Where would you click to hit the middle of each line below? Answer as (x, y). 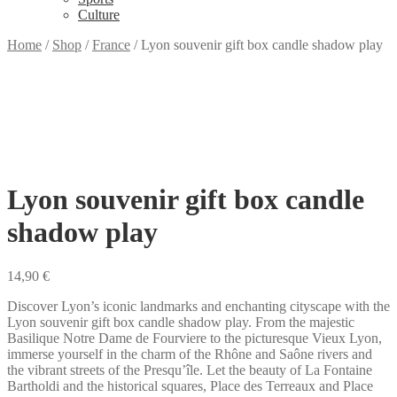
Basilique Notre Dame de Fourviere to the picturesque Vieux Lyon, (195, 338)
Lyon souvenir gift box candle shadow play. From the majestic (181, 322)
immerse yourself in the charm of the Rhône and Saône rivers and (190, 354)
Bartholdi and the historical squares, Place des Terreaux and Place (190, 385)
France (111, 45)
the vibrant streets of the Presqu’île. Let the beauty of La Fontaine (190, 370)
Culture (99, 15)
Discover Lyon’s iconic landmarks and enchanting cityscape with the (198, 306)
